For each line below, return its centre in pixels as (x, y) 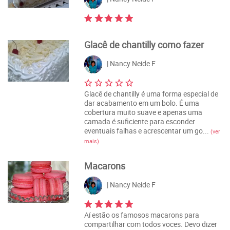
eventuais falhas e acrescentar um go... (148, 130)
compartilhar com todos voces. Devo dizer (151, 224)
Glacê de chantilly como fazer (144, 44)
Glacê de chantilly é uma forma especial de (151, 93)
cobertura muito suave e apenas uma (143, 112)
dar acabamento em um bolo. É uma (142, 103)
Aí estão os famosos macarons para (142, 215)
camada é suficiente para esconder (140, 121)
